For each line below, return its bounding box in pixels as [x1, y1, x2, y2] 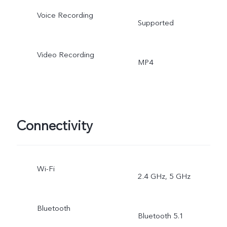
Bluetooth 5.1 [137, 210, 184, 221]
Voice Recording [36, 10, 93, 20]
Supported [137, 17, 174, 28]
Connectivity [16, 117, 93, 135]
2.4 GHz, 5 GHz [137, 171, 191, 181]
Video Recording [36, 49, 94, 60]
